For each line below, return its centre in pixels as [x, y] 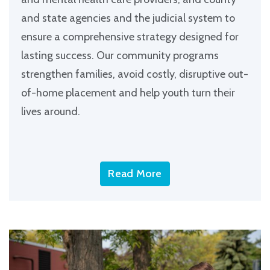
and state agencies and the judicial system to [128, 18]
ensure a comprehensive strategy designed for [130, 36]
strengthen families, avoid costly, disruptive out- [135, 74]
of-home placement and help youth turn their [128, 93]
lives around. [51, 111]
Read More [135, 173]
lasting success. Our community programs [120, 55]
